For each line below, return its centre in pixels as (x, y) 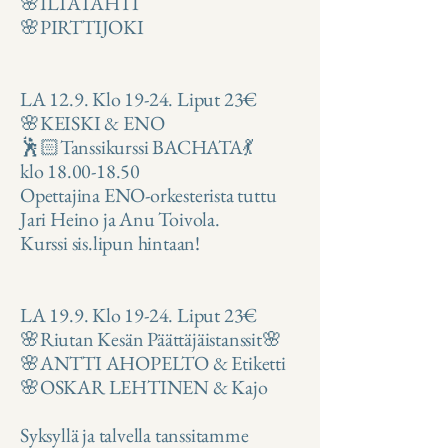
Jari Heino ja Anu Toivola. (120, 219)
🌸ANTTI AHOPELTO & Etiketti (153, 363)
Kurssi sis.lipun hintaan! (110, 243)
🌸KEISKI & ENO (92, 123)
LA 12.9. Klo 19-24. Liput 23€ (139, 99)
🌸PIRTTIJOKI (82, 27)
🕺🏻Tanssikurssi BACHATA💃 (136, 147)
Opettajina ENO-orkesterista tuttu (148, 195)
